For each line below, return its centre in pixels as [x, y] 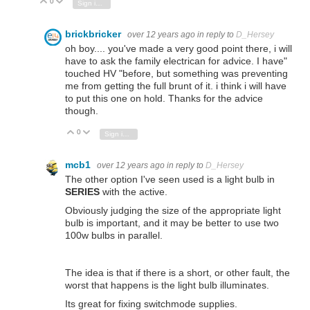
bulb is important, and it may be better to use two [172, 223]
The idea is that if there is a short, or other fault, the [177, 273]
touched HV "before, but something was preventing [176, 73]
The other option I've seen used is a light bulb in [170, 180]
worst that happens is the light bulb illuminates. [167, 285]
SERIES [82, 192]
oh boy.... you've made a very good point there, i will [179, 48]
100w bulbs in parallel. [114, 236]
